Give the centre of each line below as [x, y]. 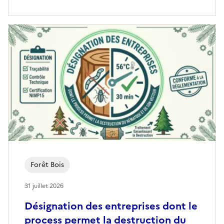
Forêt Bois [47, 165]
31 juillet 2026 [44, 186]
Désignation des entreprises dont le [111, 206]
